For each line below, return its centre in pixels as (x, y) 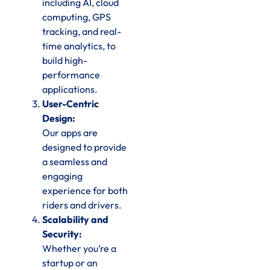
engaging (62, 176)
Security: (62, 234)
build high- (65, 60)
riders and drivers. (82, 205)
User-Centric (71, 103)
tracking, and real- (82, 31)
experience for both (85, 190)
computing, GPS (77, 17)
